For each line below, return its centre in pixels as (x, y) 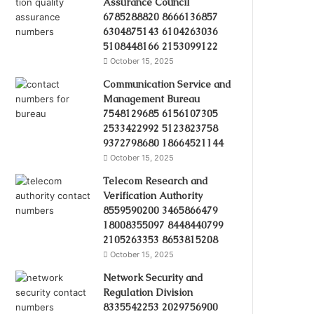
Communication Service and (168, 84)
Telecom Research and (156, 180)
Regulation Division (148, 292)
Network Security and (153, 277)
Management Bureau (152, 98)
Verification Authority (153, 195)
